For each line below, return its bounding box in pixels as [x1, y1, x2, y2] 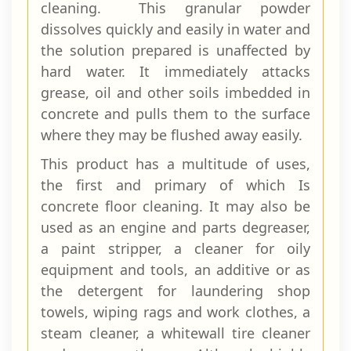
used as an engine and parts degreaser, [41, 218, 310, 237]
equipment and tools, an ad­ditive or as [41, 260, 310, 279]
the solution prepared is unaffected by [41, 41, 310, 60]
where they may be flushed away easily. [41, 125, 302, 144]
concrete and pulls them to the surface [41, 104, 310, 123]
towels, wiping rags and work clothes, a [41, 302, 310, 321]
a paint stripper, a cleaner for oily [41, 239, 310, 258]
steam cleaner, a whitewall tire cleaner [41, 324, 310, 342]
